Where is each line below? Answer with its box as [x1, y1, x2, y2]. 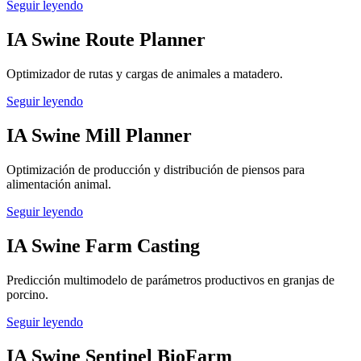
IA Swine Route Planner [6, 29, 205, 51]
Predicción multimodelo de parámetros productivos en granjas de [6, 272, 334, 287]
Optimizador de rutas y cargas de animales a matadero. [6, 67, 283, 81]
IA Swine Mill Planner [6, 124, 192, 146]
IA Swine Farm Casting [6, 234, 200, 256]
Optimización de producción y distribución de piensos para [6, 162, 305, 176]
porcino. [6, 287, 48, 301]
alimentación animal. [6, 176, 111, 191]
